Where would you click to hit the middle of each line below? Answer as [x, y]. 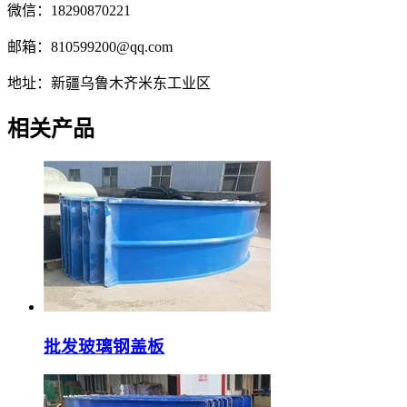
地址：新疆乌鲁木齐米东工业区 [109, 84]
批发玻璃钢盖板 [104, 346]
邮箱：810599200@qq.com [90, 47]
